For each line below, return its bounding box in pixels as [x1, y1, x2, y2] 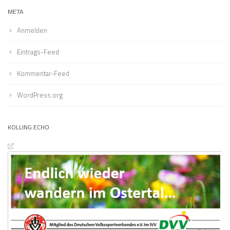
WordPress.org [17, 90, 63, 101]
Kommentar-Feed [17, 68, 69, 79]
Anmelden [17, 25, 47, 36]
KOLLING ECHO [8, 122, 49, 132]
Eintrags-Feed [17, 47, 59, 57]
